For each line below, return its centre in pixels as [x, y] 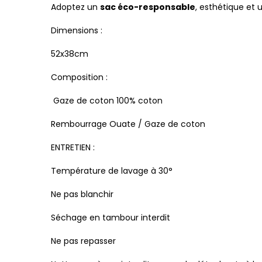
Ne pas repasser [83, 241]
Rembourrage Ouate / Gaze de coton [128, 124]
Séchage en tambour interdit [111, 217]
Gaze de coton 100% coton [108, 100]
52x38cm [70, 54]
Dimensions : [77, 30]
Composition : [79, 77]
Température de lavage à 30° [112, 170]
